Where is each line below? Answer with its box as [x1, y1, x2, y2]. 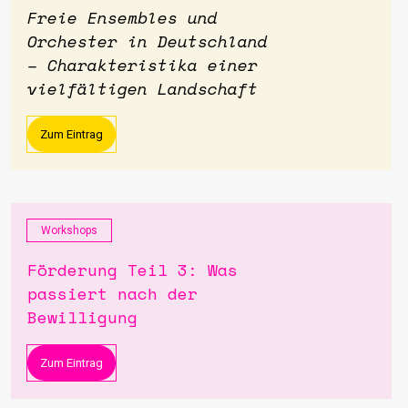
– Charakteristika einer [27, 52, 258, 76]
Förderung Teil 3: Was [27, 258, 238, 282]
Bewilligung [27, 305, 138, 330]
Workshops [41, 224, 97, 238]
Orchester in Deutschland [27, 28, 268, 53]
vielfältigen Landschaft [27, 76, 258, 100]
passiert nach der [27, 281, 198, 306]
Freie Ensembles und [27, 5, 218, 29]
